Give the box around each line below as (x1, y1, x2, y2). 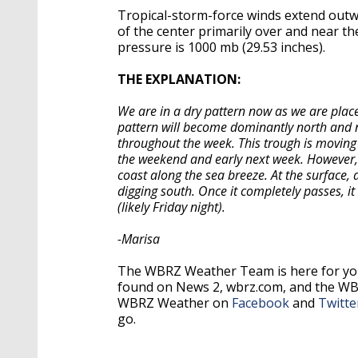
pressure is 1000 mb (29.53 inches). (117, 38, 328, 56)
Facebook (232, 293, 289, 312)
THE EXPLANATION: (117, 70, 241, 88)
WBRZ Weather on (117, 293, 232, 312)
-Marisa (117, 229, 160, 248)
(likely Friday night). (117, 197, 229, 216)
